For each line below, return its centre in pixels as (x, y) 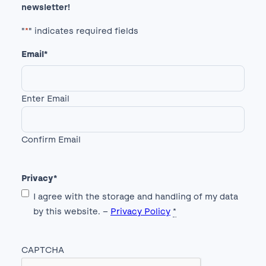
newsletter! (46, 7)
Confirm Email (51, 140)
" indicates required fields (83, 31)
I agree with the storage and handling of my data (136, 197)
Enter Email (45, 99)
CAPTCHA (43, 250)
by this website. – (72, 212)
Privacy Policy (140, 212)
